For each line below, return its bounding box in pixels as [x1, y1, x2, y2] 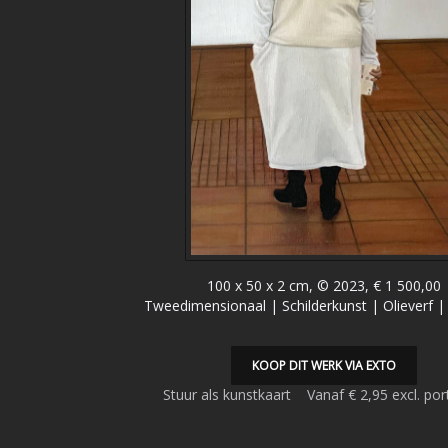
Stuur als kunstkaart [162, 385, 307, 404]
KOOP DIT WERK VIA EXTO [252, 357, 396, 374]
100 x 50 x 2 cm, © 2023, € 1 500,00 [207, 276, 441, 295]
